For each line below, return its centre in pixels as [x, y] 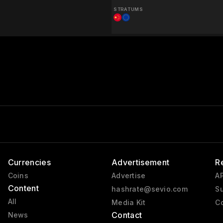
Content [23, 188]
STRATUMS [128, 9]
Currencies [29, 162]
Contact [127, 215]
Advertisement [140, 162]
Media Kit [128, 202]
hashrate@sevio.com [150, 189]
